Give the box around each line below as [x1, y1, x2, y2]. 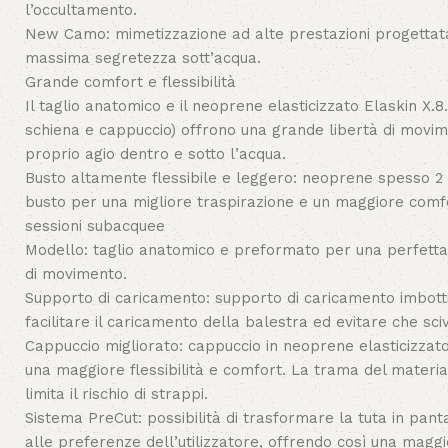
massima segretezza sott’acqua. [25, 49, 261, 67]
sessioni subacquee [25, 217, 165, 235]
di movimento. [25, 265, 127, 283]
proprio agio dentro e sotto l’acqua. [25, 145, 286, 163]
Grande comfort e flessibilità [25, 73, 236, 91]
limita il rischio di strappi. [25, 385, 208, 403]
